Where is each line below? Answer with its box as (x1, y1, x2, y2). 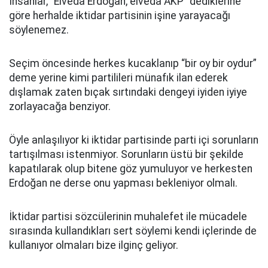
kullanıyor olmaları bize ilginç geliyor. (9, 239, 178, 251)
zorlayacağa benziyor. (9, 100, 111, 112)
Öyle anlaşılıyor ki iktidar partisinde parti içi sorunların (9, 134, 258, 146)
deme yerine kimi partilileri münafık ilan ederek (9, 72, 228, 84)
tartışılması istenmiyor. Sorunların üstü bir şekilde (9, 148, 243, 160)
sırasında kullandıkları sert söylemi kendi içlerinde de (9, 225, 257, 237)
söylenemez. (9, 24, 69, 36)
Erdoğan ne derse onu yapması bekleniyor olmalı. (9, 177, 237, 189)
